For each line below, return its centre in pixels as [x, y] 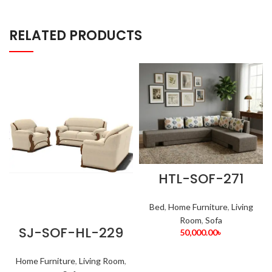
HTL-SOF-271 [201, 179]
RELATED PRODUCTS [76, 35]
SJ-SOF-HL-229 [71, 233]
